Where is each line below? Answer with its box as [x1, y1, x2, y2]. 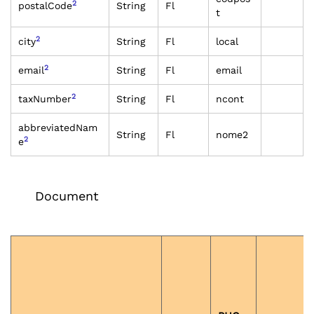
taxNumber [18, 93, 71, 104]
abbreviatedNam [18, 122, 97, 133]
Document [35, 189, 99, 203]
